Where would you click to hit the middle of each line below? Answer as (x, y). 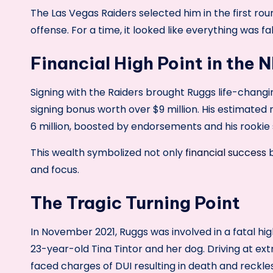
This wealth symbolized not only (108, 152)
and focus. (55, 169)
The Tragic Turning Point (135, 202)
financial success (226, 152)
